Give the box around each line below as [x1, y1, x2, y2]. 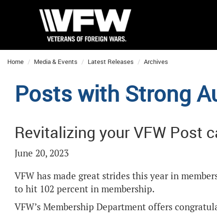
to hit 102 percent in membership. [15, 183, 155, 195]
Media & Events [34, 57, 77, 66]
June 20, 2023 [15, 147, 69, 159]
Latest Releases [88, 57, 134, 66]
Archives [144, 57, 168, 66]
